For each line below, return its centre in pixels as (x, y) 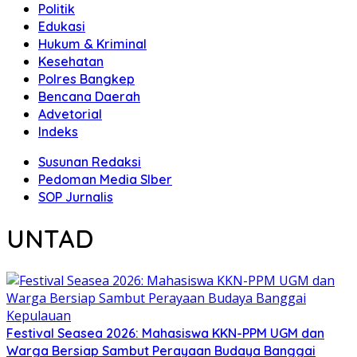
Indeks (58, 131)
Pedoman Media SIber (105, 179)
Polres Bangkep (86, 79)
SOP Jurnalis (76, 197)
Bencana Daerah (89, 96)
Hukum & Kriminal (92, 44)
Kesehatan (71, 61)
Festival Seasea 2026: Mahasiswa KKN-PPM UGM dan (165, 333)
